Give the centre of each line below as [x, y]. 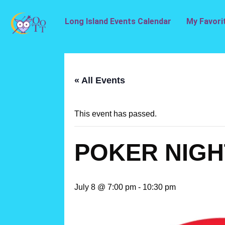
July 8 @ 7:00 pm [105, 187]
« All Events [100, 80]
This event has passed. [116, 114]
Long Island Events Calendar [118, 21]
